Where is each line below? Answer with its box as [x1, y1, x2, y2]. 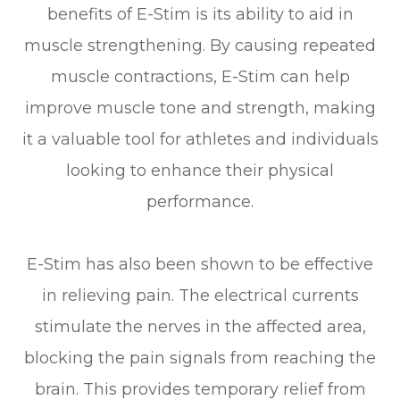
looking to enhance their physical [66, 160, 334, 180]
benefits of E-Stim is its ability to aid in [46, 4, 354, 24]
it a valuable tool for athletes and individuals [21, 129, 379, 149]
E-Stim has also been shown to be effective [27, 254, 373, 274]
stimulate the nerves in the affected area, [34, 316, 366, 337]
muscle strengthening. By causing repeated [24, 35, 376, 55]
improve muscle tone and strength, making [24, 97, 376, 118]
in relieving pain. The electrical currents [41, 285, 359, 305]
